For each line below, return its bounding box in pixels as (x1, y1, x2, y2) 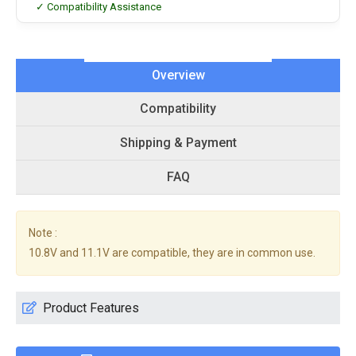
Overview (151, 68, 205, 83)
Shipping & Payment (119, 135, 237, 150)
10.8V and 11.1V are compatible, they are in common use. (29, 246, 315, 259)
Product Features (43, 300, 139, 315)
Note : (29, 226, 57, 239)
